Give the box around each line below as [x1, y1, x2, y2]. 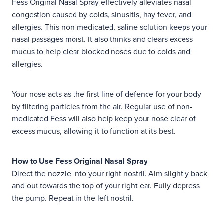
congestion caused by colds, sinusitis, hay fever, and [12, 9, 191, 20]
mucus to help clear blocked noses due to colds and [12, 46, 190, 57]
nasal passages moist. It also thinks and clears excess [12, 34, 193, 45]
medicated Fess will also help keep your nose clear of [12, 113, 196, 124]
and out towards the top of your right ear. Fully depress [12, 180, 200, 191]
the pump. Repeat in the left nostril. [12, 192, 134, 204]
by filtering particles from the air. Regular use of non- [12, 101, 192, 112]
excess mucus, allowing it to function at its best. [12, 125, 176, 137]
